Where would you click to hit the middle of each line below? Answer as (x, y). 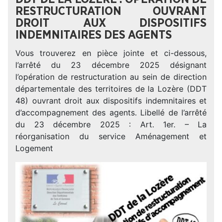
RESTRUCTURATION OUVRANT (111, 12)
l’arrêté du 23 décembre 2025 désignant (111, 65)
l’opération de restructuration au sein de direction (111, 77)
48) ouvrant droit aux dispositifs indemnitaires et (111, 101)
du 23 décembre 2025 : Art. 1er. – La (111, 125)
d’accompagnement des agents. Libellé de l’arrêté (111, 113)
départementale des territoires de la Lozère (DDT (111, 89)
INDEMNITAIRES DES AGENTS (94, 35)
